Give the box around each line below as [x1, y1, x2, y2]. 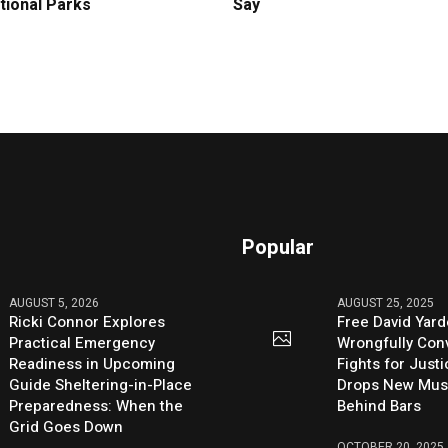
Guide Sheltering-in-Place [9, 373, 193, 396]
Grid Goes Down [9, 415, 124, 438]
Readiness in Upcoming [9, 352, 176, 375]
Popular [242, 232, 315, 262]
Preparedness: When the [9, 394, 184, 417]
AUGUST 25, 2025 [337, 293, 435, 312]
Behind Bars [337, 394, 422, 417]
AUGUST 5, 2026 [9, 293, 100, 312]
